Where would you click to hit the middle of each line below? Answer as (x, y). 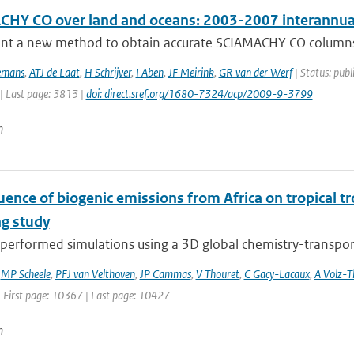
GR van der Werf (255, 72)
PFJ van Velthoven (95, 274)
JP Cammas (165, 274)
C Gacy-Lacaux (277, 274)
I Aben (149, 72)
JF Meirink (191, 72)
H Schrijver (107, 72)
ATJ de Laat (54, 72)
